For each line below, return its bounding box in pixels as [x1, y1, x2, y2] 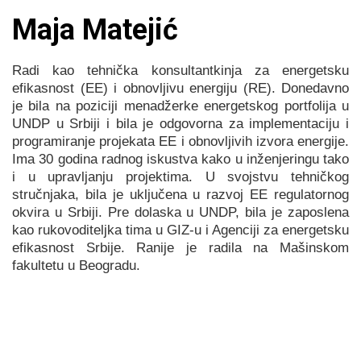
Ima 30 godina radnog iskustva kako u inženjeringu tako [12, 151, 349, 167]
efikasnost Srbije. [12, 240, 137, 255]
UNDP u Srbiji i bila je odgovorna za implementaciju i [12, 116, 349, 131]
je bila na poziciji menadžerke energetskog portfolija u [12, 98, 349, 114]
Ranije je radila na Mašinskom [136, 240, 350, 255]
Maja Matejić [12, 13, 178, 47]
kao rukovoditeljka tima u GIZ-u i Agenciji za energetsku [12, 222, 349, 238]
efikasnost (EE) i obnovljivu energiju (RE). [12, 81, 281, 96]
